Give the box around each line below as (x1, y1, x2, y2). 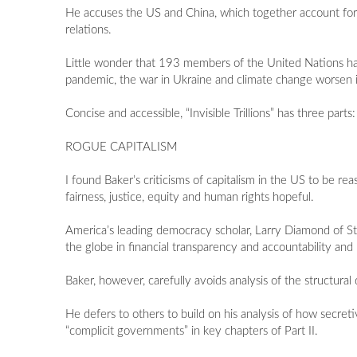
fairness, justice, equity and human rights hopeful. (65, 191, 315, 204)
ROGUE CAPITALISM (65, 141, 178, 154)
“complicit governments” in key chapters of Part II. (65, 325, 319, 338)
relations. (65, 24, 112, 37)
